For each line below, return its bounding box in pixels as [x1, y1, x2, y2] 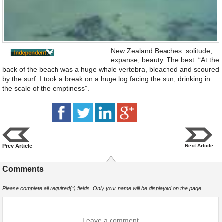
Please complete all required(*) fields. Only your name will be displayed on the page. [2, 185, 203, 192]
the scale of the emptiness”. [2, 84, 89, 93]
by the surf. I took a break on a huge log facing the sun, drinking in [2, 75, 210, 83]
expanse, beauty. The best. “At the [111, 56, 219, 64]
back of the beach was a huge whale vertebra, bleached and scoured [2, 65, 219, 74]
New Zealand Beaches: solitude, [111, 47, 212, 55]
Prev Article [2, 143, 32, 149]
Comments [2, 165, 44, 174]
